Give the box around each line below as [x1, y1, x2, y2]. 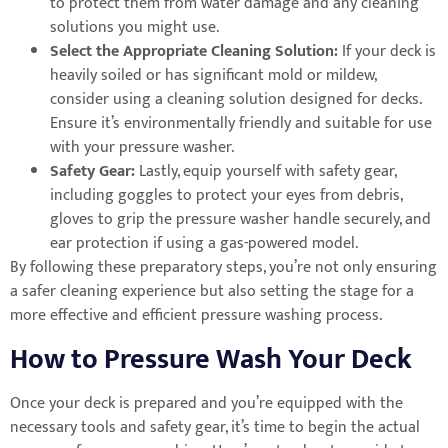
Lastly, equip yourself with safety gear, [139, 158, 396, 186]
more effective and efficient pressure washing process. [10, 302, 382, 330]
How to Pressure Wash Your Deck [10, 335, 412, 383]
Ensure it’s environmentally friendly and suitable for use [50, 110, 432, 138]
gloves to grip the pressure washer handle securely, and [50, 206, 431, 234]
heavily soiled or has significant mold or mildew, [50, 62, 376, 90]
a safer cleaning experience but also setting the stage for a [10, 278, 414, 306]
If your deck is [338, 38, 436, 66]
